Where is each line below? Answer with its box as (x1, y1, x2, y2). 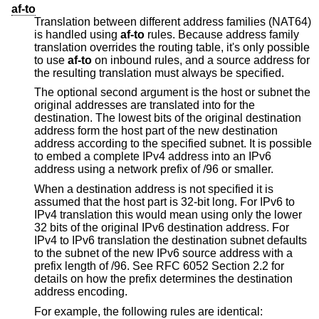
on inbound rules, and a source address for (92, 53, 310, 66)
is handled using (34, 28, 120, 41)
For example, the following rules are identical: (34, 305, 263, 318)
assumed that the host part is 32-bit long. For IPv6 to (34, 196, 105, 209)
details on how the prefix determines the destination (34, 273, 237, 286)
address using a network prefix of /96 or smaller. (160, 163, 273, 176)
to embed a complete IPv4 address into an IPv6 (34, 150, 46, 163)
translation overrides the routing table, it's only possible (34, 41, 90, 53)
